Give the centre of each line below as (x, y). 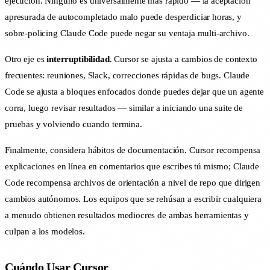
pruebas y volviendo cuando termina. (74, 124)
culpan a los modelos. (45, 232)
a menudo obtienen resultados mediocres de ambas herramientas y (127, 215)
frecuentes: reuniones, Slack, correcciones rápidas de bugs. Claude (127, 76)
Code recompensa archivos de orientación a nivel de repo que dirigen (133, 183)
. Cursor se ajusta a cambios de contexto (183, 59)
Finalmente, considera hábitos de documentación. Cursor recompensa (133, 150)
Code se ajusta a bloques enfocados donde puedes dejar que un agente (134, 92)
